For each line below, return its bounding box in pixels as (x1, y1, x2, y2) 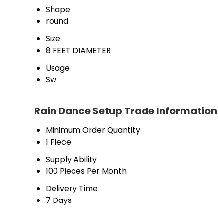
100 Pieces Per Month (46, 165, 127, 177)
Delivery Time (46, 183, 98, 194)
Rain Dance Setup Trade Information (34, 104, 217, 118)
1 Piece (46, 136, 71, 147)
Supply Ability (46, 154, 97, 165)
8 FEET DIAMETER (46, 45, 111, 56)
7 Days (46, 195, 72, 206)
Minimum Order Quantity (46, 125, 140, 136)
